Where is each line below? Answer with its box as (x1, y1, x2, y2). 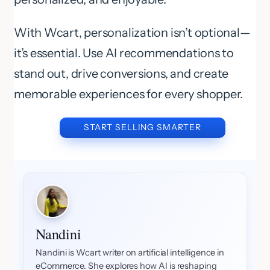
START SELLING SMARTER (83, 122, 202, 133)
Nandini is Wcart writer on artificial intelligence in (36, 247, 225, 259)
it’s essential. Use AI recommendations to (14, 46, 234, 61)
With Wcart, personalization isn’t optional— (14, 25, 251, 40)
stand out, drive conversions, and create (14, 66, 229, 81)
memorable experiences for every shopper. (14, 87, 243, 102)
